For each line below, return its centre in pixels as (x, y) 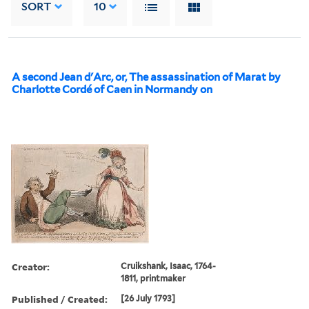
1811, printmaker (153, 278)
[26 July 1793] (148, 298)
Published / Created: (60, 299)
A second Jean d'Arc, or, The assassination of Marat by (146, 77)
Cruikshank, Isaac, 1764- (169, 266)
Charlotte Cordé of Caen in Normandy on (112, 89)
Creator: (31, 266)
